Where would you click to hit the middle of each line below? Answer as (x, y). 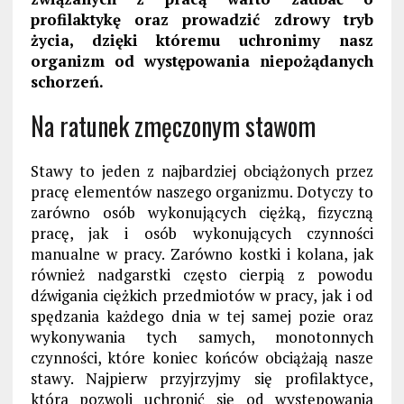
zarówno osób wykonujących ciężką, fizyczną (202, 213)
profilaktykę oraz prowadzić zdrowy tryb (202, 20)
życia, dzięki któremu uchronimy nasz (202, 41)
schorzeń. (67, 82)
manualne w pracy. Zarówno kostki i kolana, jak (202, 254)
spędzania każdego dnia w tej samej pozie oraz (202, 317)
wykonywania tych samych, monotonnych (202, 337)
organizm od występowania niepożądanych (202, 61)
